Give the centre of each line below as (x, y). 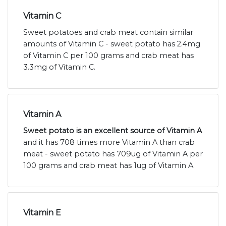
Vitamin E (42, 213)
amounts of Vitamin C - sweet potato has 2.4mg (112, 44)
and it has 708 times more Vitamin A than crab (109, 143)
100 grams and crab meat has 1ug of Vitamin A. (109, 166)
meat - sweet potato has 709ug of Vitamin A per (113, 154)
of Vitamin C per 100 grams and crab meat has (108, 56)
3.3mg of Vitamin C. (59, 67)
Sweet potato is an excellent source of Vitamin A (112, 131)
